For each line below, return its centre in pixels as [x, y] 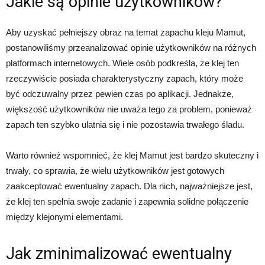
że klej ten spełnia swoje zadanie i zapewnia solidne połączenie [127, 202]
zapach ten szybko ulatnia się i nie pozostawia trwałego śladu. [125, 125]
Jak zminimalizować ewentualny [119, 254]
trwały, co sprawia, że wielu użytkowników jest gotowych [115, 171]
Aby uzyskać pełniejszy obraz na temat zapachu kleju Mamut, [126, 33]
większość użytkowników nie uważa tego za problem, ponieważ [129, 109]
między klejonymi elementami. [64, 217]
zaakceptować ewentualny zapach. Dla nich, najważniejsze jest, [129, 186]
